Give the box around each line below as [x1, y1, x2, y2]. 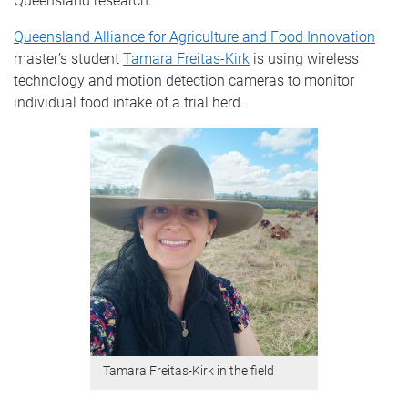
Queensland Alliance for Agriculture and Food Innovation [14, 28, 375, 46]
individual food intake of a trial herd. [14, 94, 244, 111]
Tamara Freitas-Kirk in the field [103, 363, 277, 379]
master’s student [14, 50, 123, 67]
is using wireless [250, 50, 359, 67]
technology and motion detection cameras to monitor [14, 72, 354, 89]
